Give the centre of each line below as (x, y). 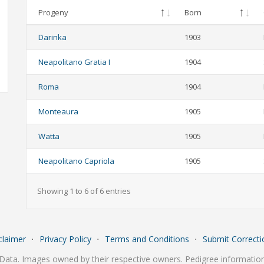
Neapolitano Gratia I (74, 62)
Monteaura (58, 112)
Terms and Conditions (147, 239)
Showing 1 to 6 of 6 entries (84, 191)
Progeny (53, 13)
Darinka (52, 37)
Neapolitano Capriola (76, 161)
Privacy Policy (65, 239)
